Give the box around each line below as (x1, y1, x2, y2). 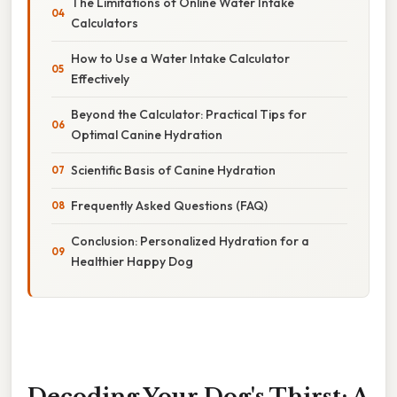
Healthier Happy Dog (71, 253, 193, 269)
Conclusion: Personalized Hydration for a (71, 232, 309, 249)
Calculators (71, 14, 138, 31)
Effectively (71, 70, 129, 87)
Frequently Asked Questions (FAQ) (71, 197, 268, 214)
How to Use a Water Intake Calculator (71, 50, 290, 66)
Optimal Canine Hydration (71, 126, 222, 143)
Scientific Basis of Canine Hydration (71, 161, 276, 178)
